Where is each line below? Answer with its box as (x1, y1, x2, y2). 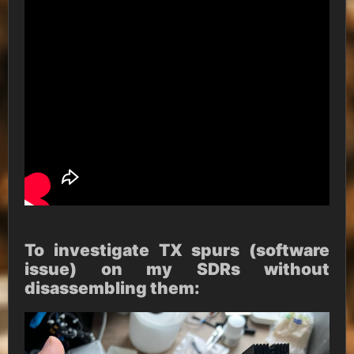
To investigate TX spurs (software (24, 240, 330, 261)
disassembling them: (24, 278, 200, 299)
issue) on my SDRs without (24, 259, 330, 280)
